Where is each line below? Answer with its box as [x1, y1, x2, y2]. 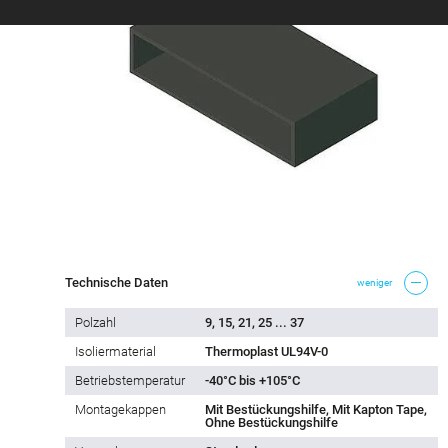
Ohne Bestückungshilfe [205, 414, 338, 430]
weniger [357, 277, 392, 289]
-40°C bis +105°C [205, 372, 300, 388]
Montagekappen [75, 401, 166, 417]
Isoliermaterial [75, 343, 156, 359]
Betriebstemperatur [75, 372, 185, 388]
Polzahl [75, 314, 116, 330]
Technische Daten [65, 274, 168, 290]
